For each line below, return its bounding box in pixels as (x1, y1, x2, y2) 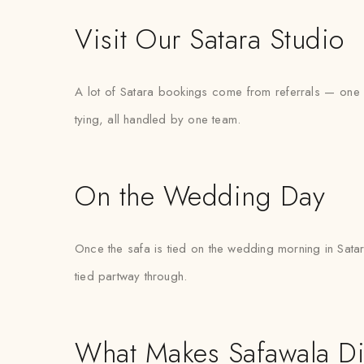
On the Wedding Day (75, 176, 326, 216)
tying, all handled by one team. (75, 110, 241, 128)
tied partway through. (75, 267, 188, 285)
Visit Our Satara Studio (75, 19, 344, 59)
